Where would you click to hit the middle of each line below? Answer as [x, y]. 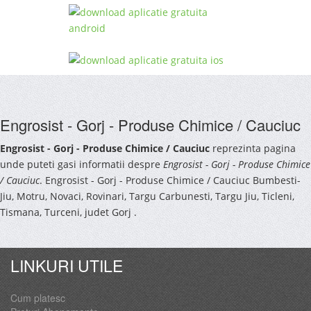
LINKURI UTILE [67, 265]
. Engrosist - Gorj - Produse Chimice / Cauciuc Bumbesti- [170, 180]
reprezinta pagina [253, 148]
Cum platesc [38, 297]
